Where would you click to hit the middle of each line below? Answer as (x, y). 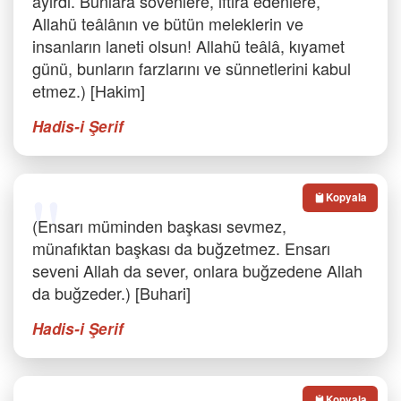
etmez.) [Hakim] (89, 90)
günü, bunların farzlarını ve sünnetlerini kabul (192, 68)
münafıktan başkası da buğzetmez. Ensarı (181, 248)
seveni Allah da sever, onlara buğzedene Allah (197, 270)
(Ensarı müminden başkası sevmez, (159, 226)
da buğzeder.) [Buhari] (111, 293)
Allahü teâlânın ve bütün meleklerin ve (168, 23)
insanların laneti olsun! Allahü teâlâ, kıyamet (188, 46)
